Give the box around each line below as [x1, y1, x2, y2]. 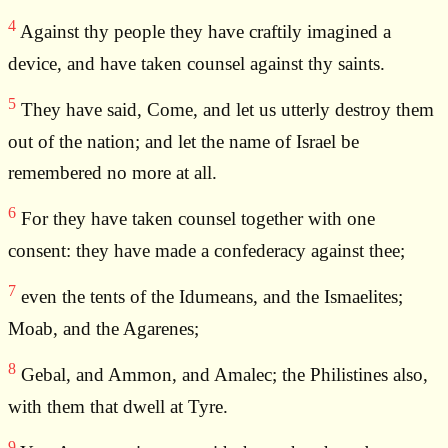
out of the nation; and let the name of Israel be [8, 130, 359, 152]
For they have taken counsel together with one [16, 208, 375, 230]
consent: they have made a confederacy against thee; [8, 239, 405, 261]
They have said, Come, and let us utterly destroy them [16, 99, 434, 121]
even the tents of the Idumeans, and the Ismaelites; [16, 286, 403, 308]
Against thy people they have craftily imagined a [16, 21, 391, 43]
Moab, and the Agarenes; [8, 317, 199, 339]
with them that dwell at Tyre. [8, 395, 228, 417]
